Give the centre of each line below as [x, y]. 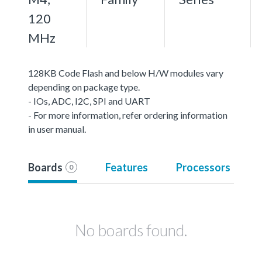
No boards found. [131, 230]
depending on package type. [84, 87]
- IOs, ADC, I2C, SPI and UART [89, 101]
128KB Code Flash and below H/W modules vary [126, 73]
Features [126, 167]
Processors [203, 167]
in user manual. [57, 129]
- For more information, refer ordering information [128, 115]
